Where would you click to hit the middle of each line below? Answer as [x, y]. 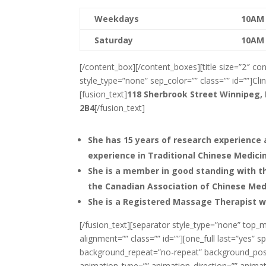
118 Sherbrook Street [174, 94]
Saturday [114, 40]
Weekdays [117, 18]
